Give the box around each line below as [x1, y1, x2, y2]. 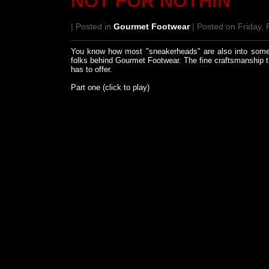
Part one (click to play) [70, 83, 150, 92]
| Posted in [70, 22, 113, 31]
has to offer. [70, 65, 112, 74]
